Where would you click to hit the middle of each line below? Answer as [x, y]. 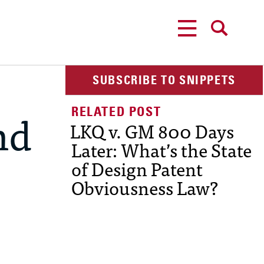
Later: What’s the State [161, 150]
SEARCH [220, 49]
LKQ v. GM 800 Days [152, 131]
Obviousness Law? [145, 188]
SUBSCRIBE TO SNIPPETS [164, 80]
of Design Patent [137, 169]
